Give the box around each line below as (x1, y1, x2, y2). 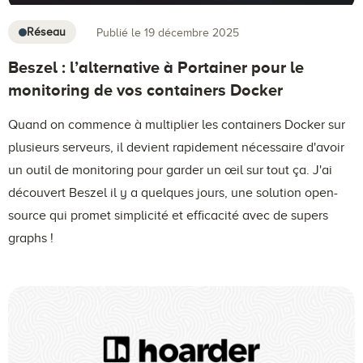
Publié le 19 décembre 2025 (96, 26, 239, 39)
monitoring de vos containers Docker (8, 81, 283, 100)
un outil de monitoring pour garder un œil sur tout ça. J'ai (8, 163, 332, 178)
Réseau (27, 26, 66, 39)
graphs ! (8, 231, 53, 246)
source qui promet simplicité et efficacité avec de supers (8, 208, 328, 224)
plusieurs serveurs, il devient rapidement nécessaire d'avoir (8, 140, 344, 156)
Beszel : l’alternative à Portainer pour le (8, 58, 304, 77)
